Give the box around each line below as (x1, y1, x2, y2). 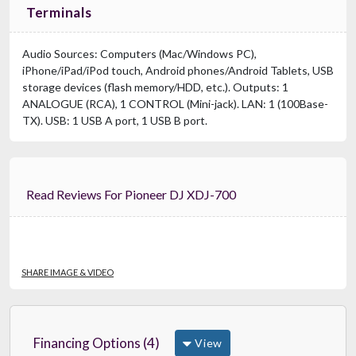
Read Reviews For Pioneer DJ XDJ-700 (104, 186, 236, 202)
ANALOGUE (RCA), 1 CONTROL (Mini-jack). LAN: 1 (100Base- (22, 96, 328, 110)
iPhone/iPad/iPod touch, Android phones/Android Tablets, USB (22, 63, 334, 77)
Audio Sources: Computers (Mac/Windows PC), (22, 46, 257, 60)
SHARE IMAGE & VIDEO (21, 266, 114, 277)
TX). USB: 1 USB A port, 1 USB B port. (22, 113, 207, 127)
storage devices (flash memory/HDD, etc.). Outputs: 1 (22, 79, 288, 94)
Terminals (26, 3, 92, 21)
